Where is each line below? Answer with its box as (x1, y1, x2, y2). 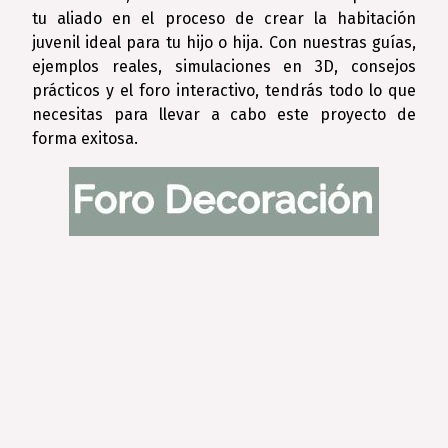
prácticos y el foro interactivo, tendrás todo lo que (32, 81, 416, 100)
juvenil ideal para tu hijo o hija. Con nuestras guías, (32, 33, 416, 52)
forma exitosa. (32, 129, 138, 148)
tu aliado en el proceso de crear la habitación (32, 9, 416, 28)
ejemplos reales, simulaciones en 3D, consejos (32, 57, 416, 76)
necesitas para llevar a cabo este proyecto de (32, 105, 416, 124)
